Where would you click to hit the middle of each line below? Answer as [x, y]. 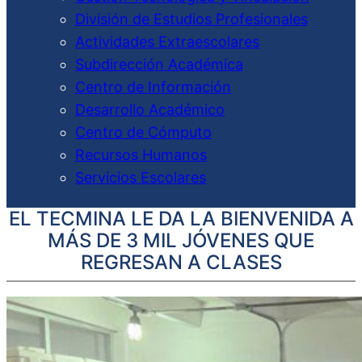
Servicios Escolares [141, 177]
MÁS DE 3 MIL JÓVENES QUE [181, 240]
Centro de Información [153, 87]
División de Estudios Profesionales [192, 19]
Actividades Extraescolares [167, 42]
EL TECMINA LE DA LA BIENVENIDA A [181, 219]
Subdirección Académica [159, 64]
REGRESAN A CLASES [181, 262]
